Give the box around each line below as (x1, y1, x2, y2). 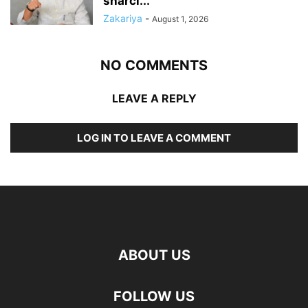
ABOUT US (118, 246, 190, 263)
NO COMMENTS (100, 56, 208, 74)
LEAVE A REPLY (111, 91, 197, 105)
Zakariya (103, 12, 142, 24)
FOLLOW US (113, 287, 195, 305)
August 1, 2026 (152, 13, 208, 24)
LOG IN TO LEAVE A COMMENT (77, 131, 231, 144)
